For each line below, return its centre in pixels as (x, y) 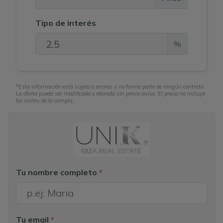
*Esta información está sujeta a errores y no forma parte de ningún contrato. (110, 87)
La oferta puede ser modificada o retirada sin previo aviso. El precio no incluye (111, 94)
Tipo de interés (66, 23)
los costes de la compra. (45, 101)
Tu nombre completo (57, 172)
